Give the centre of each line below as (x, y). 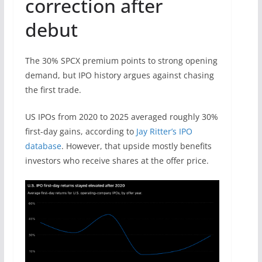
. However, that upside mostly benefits (136, 146)
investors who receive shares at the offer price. (117, 161)
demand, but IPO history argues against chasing (119, 75)
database (43, 146)
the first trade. (53, 90)
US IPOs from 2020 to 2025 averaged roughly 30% (121, 117)
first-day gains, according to (80, 132)
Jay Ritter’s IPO (164, 132)
